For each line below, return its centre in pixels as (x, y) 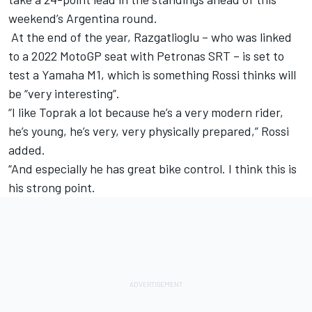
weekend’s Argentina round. (83, 18)
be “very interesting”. (65, 94)
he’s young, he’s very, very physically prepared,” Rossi (149, 131)
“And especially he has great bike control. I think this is (153, 169)
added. (28, 150)
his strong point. (53, 188)
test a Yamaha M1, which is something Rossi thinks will (152, 75)
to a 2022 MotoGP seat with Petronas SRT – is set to (146, 56)
